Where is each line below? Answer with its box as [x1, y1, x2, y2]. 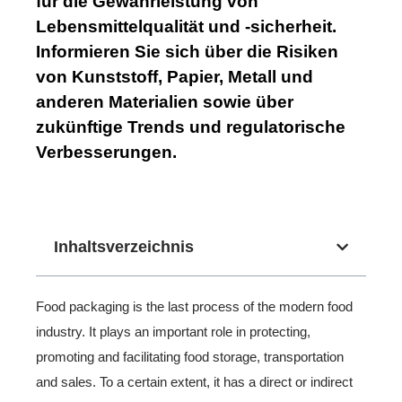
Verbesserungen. [36, 143, 177, 162]
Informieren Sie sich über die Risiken [36, 42, 338, 61]
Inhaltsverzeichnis [54, 238, 194, 256]
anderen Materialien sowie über [36, 92, 293, 111]
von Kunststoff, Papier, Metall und [36, 67, 313, 86]
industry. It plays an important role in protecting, [36, 324, 310, 339]
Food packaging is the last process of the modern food [36, 299, 353, 314]
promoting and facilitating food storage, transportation [36, 349, 344, 364]
